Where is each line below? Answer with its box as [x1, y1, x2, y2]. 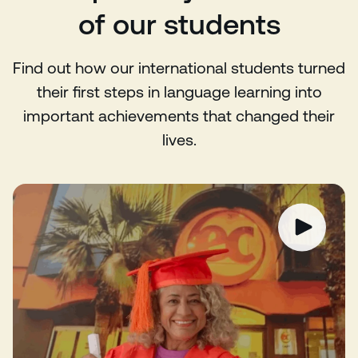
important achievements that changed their [23, 106, 335, 125]
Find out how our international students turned [13, 58, 345, 78]
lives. [161, 130, 197, 149]
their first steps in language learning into [36, 82, 322, 101]
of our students [78, 8, 280, 41]
